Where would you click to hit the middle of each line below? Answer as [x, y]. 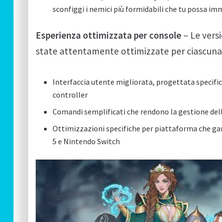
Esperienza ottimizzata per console [109, 35]
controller [70, 95]
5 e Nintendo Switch [86, 141]
